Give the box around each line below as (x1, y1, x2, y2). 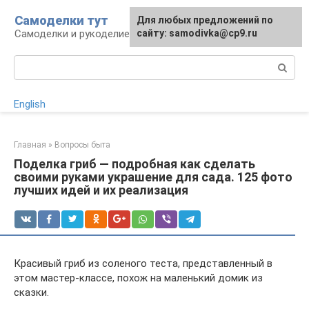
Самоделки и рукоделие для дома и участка (14, 28, 228, 40)
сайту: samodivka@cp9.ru (137, 28, 257, 39)
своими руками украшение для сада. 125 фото (14, 170, 292, 184)
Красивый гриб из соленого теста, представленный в (14, 257, 272, 270)
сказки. (14, 286, 49, 299)
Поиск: (14, 56, 46, 68)
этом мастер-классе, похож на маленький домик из (14, 272, 263, 284)
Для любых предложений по (137, 14, 273, 26)
